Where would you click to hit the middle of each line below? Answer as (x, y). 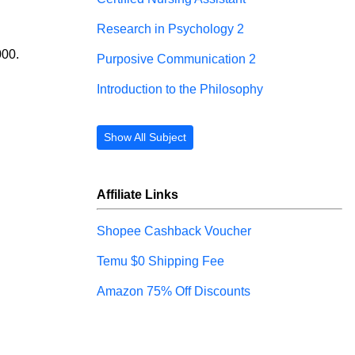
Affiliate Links (137, 195)
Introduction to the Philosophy (180, 89)
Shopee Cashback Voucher (174, 231)
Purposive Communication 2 (176, 59)
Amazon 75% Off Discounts (174, 291)
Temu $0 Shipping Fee (160, 261)
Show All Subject (145, 137)
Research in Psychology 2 (170, 29)
